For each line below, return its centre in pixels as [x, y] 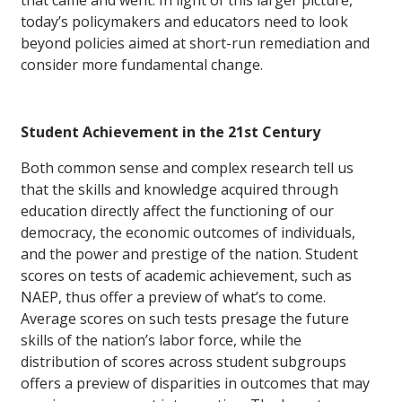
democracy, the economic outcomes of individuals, [188, 232]
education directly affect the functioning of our [177, 210]
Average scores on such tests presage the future [185, 318]
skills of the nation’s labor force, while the [161, 340]
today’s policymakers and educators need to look [184, 21]
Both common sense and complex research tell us [187, 167]
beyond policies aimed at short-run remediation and [195, 43]
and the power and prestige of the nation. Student [189, 253]
